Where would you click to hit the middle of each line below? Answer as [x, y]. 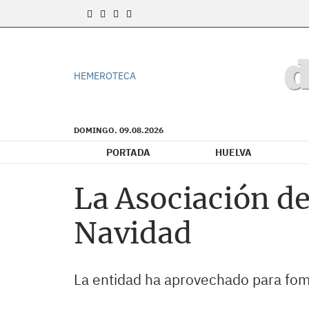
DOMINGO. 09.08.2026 [119, 130]
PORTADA [128, 152]
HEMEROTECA [105, 76]
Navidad [133, 233]
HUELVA [233, 152]
